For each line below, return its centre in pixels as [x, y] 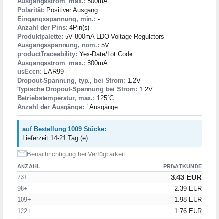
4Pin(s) [78, 27]
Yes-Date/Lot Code [105, 54]
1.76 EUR [188, 211]
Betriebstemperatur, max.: [56, 98]
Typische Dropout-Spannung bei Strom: [77, 89]
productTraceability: [47, 54]
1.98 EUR [188, 199]
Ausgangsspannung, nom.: [58, 45]
